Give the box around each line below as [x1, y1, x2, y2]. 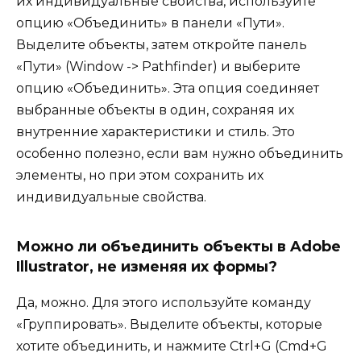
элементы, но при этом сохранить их [16, 168, 263, 184]
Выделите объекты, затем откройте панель [16, 37, 307, 53]
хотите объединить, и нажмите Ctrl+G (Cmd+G [16, 338, 327, 355]
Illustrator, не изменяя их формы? [16, 258, 277, 276]
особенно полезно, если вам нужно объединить [16, 146, 343, 162]
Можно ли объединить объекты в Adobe [16, 238, 341, 256]
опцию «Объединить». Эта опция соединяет [16, 81, 319, 97]
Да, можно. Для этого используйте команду [16, 295, 311, 311]
